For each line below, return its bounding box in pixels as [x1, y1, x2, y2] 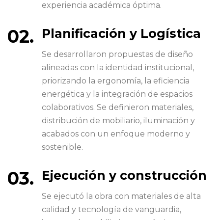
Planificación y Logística [42, 26, 201, 41]
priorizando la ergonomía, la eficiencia [42, 76, 190, 85]
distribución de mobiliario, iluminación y [42, 115, 195, 125]
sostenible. [42, 142, 83, 152]
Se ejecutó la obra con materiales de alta [42, 191, 201, 201]
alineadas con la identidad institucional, [42, 62, 194, 72]
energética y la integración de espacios [42, 89, 192, 99]
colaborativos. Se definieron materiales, [42, 102, 193, 112]
